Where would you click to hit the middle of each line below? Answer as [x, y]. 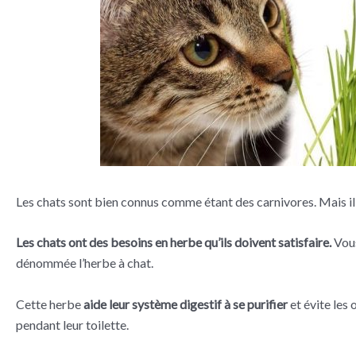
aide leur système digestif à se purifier [186, 304]
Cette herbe [50, 304]
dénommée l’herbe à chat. [85, 263]
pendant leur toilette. [72, 325]
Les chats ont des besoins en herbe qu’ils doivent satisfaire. [174, 242]
